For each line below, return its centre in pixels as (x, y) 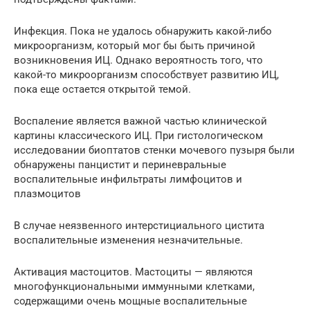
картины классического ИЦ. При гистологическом (138, 136)
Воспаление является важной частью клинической (140, 121)
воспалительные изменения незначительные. (128, 240)
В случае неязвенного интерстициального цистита (139, 226)
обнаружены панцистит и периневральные (120, 165)
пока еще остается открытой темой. (102, 90)
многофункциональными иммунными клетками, (134, 287)
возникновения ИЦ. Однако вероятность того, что (138, 61)
